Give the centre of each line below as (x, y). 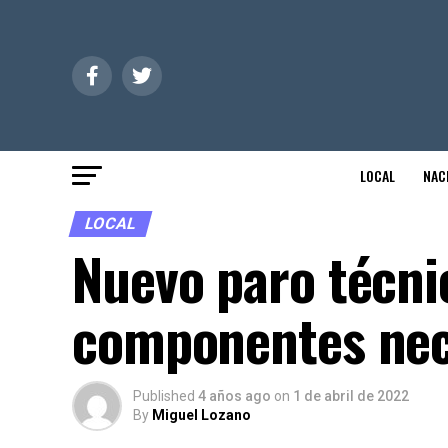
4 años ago (234, 396)
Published (164, 396)
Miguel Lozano (201, 415)
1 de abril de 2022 (351, 396)
